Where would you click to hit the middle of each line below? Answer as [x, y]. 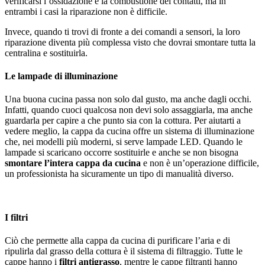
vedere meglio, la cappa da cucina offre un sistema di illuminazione [130, 131]
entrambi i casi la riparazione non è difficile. [86, 11]
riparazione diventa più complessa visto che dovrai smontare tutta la [130, 42]
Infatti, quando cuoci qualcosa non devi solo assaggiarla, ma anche [129, 110]
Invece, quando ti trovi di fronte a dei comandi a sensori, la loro [122, 31]
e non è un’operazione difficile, [200, 163]
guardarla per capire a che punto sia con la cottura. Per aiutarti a [123, 121]
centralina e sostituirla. [46, 53]
